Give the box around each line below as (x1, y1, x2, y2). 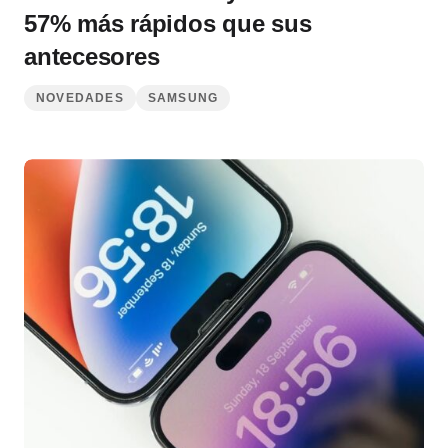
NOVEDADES (36, 91, 124, 106)
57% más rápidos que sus (24, 10, 312, 38)
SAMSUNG (147, 91, 219, 106)
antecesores (24, 43, 160, 71)
